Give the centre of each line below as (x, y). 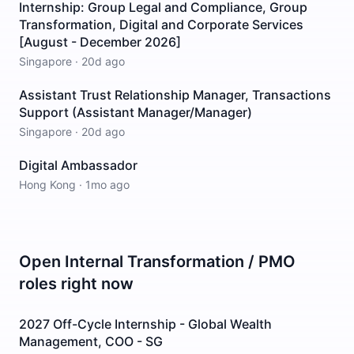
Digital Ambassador (78, 165)
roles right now (76, 284)
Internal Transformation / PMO (180, 262)
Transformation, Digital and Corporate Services (161, 24)
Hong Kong (47, 185)
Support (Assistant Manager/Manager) (136, 112)
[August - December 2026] (100, 42)
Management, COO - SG (91, 341)
